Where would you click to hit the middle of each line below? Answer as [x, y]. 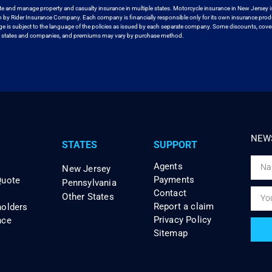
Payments [174, 179]
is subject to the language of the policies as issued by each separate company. [109, 27]
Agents [168, 166]
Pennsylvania [89, 182]
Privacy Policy [182, 219]
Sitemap [171, 233]
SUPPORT [175, 144]
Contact [170, 193]
